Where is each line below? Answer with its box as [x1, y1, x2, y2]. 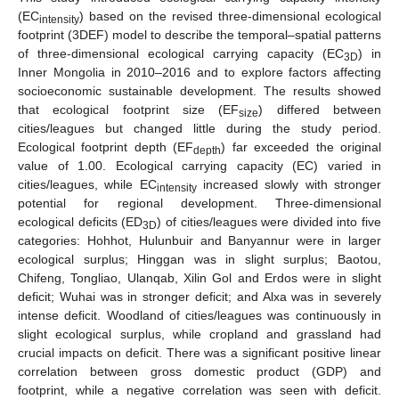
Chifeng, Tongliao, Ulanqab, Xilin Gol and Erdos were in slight [18, 270, 381, 285]
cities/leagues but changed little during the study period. [18, 120, 381, 135]
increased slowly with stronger [196, 176, 382, 191]
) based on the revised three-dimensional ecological [79, 8, 381, 23]
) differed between [258, 102, 382, 117]
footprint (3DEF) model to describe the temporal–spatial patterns [18, 27, 381, 42]
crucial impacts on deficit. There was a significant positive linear [18, 345, 381, 360]
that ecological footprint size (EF [18, 102, 240, 117]
